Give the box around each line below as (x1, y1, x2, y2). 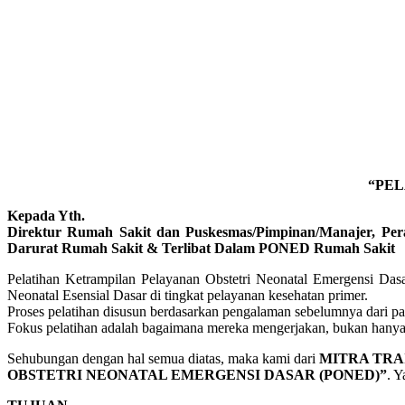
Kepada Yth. (7, 207, 85, 223)
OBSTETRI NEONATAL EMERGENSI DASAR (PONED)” (7, 366, 387, 382)
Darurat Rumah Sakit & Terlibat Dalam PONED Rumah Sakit (7, 240, 395, 256)
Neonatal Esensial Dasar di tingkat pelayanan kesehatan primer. (7, 287, 368, 303)
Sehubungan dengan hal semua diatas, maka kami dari (7, 350, 320, 366)
